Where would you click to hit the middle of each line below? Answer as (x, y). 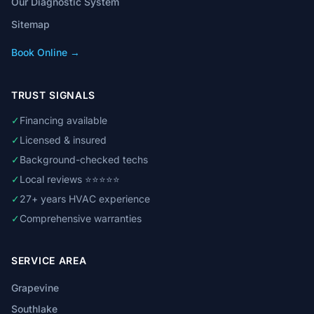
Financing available (63, 120)
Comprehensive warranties (81, 218)
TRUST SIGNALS (54, 95)
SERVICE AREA (49, 260)
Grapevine (35, 288)
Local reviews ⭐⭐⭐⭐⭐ (70, 179)
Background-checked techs (84, 159)
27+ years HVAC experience (85, 199)
